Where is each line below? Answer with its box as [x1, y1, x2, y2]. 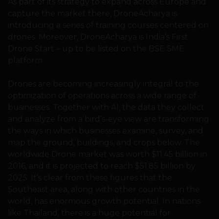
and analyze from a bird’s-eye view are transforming [8, 114, 209, 124]
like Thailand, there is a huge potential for [8, 208, 171, 218]
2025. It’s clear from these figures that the [8, 173, 172, 183]
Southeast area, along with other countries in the [8, 185, 200, 195]
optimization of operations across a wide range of [8, 91, 197, 101]
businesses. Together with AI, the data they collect [8, 103, 204, 112]
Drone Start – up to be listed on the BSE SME [8, 44, 184, 54]
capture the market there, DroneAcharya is [8, 9, 177, 19]
